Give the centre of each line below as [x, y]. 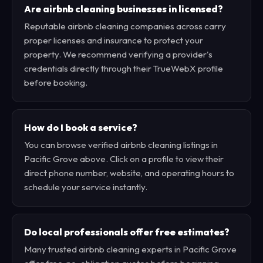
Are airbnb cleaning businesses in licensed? [124, 9]
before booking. [56, 82]
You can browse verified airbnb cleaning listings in [121, 145]
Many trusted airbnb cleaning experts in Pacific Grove [130, 249]
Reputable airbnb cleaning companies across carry [125, 26]
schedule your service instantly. [86, 187]
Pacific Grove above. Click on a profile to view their [124, 159]
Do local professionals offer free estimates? [127, 232]
